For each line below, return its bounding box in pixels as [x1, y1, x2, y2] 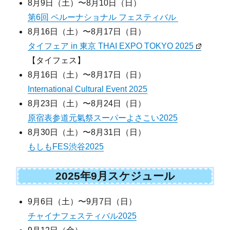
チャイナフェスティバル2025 [28, 211, 137, 220]
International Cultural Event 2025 [28, 84, 148, 93]
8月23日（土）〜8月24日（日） [28, 99, 146, 108]
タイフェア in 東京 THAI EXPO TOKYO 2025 [28, 41, 194, 50]
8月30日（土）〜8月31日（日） [28, 127, 146, 137]
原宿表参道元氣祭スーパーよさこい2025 [28, 113, 178, 122]
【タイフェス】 [28, 55, 86, 65]
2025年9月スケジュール [55, 169, 175, 182]
